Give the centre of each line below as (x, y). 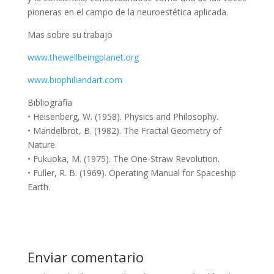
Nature (41, 144)
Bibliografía (50, 102)
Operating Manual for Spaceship (172, 172)
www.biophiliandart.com (75, 80)
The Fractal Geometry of (172, 130)
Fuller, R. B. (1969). (71, 172)
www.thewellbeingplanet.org (83, 57)
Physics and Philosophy (170, 116)
